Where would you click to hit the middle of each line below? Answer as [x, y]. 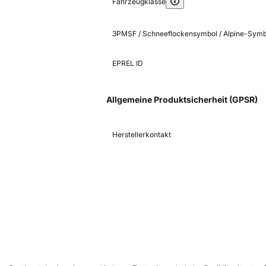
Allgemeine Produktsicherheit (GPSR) [182, 99]
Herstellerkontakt [142, 134]
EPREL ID [128, 63]
